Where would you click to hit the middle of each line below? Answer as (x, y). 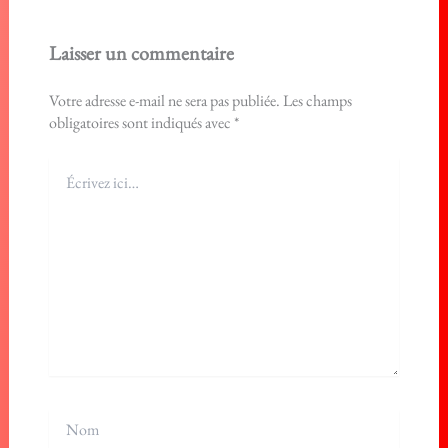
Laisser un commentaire (141, 52)
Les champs (317, 100)
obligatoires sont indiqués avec (141, 122)
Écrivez (66, 166)
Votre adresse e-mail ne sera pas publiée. (164, 100)
